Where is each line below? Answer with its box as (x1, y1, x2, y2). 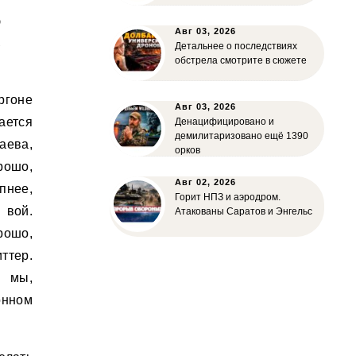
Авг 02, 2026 (175, 177, 236, 187)
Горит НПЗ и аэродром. (175, 192, 281, 203)
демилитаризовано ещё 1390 (175, 130, 308, 141)
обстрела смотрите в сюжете (175, 55, 307, 66)
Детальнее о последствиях (175, 41, 297, 52)
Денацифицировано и (175, 116, 274, 127)
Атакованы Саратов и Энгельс (175, 206, 312, 217)
